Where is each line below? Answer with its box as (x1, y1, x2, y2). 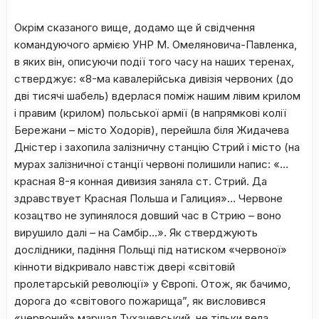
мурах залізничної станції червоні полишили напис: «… (14, 157, 288, 171)
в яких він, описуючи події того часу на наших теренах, (14, 55, 294, 68)
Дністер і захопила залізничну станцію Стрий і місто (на (14, 140, 300, 154)
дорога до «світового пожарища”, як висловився (14, 294, 266, 308)
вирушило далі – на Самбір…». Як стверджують (14, 226, 258, 239)
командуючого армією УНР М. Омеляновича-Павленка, (14, 38, 297, 51)
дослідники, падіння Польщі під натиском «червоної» (14, 243, 287, 256)
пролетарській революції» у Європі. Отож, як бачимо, (14, 277, 291, 291)
